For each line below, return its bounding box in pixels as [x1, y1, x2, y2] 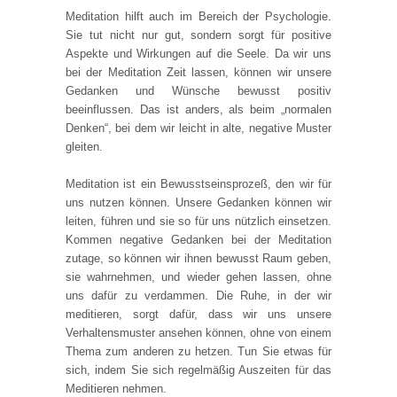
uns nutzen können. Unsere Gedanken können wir [66, 195, 331, 209]
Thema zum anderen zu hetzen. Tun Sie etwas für [66, 344, 331, 358]
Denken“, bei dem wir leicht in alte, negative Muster [66, 121, 331, 135]
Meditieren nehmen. [66, 381, 167, 395]
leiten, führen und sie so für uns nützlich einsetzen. [66, 214, 331, 228]
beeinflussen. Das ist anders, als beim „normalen [66, 102, 331, 116]
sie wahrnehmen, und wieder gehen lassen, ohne [66, 269, 331, 284]
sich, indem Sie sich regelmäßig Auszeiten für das [66, 362, 331, 377]
